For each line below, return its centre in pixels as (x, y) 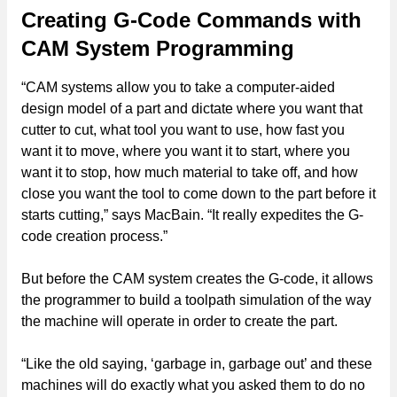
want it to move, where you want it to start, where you (186, 151)
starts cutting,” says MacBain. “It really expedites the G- (192, 214)
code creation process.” (94, 236)
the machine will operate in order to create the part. (179, 321)
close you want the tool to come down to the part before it (198, 193)
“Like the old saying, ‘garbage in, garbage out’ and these (197, 363)
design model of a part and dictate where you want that (192, 108)
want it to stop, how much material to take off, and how (190, 172)
